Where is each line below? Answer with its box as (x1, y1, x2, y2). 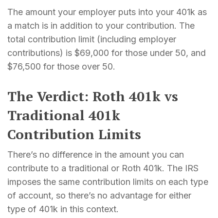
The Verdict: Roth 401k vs (7, 87, 178, 105)
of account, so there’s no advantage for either (7, 190, 191, 200)
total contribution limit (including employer (7, 34, 176, 44)
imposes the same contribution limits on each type (7, 176, 208, 187)
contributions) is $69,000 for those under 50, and (7, 47, 206, 58)
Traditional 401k (7, 106, 120, 124)
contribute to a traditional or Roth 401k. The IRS (7, 163, 199, 173)
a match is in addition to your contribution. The (7, 20, 195, 31)
